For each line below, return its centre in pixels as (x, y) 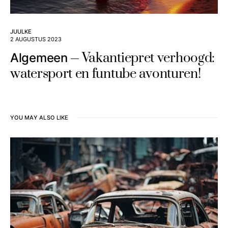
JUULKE (21, 32)
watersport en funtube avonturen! (106, 74)
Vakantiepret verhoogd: (148, 59)
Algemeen (39, 58)
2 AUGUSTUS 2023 (36, 39)
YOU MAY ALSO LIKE (39, 118)
